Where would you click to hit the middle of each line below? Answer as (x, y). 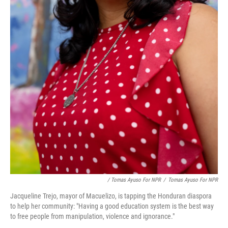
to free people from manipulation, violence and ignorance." (92, 216)
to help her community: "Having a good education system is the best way (112, 206)
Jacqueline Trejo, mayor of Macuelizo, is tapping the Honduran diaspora (111, 196)
